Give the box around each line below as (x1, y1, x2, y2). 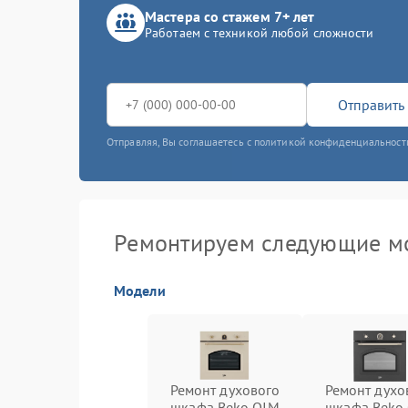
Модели (114, 281, 166, 300)
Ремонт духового (169, 381, 280, 399)
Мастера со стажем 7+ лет (145, 7, 315, 25)
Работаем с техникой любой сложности (145, 25, 374, 41)
